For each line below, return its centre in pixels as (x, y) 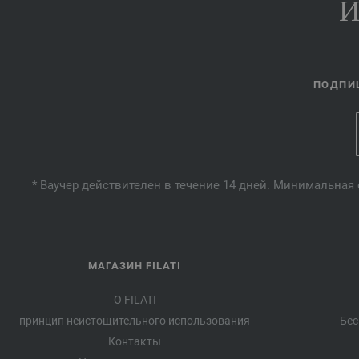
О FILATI (135, 299)
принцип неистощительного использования (135, 320)
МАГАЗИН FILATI (135, 265)
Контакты (135, 341)
